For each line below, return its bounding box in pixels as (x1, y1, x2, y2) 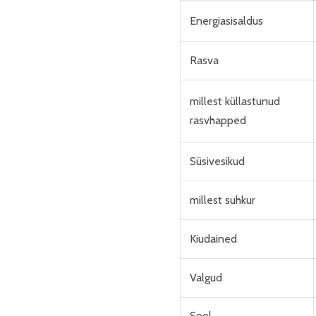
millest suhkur (190, 193, 255, 207)
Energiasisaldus (190, 14, 263, 28)
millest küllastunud (190, 95, 280, 108)
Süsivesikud (190, 154, 245, 168)
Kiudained (190, 232, 237, 245)
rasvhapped (190, 114, 246, 127)
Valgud (190, 271, 222, 284)
